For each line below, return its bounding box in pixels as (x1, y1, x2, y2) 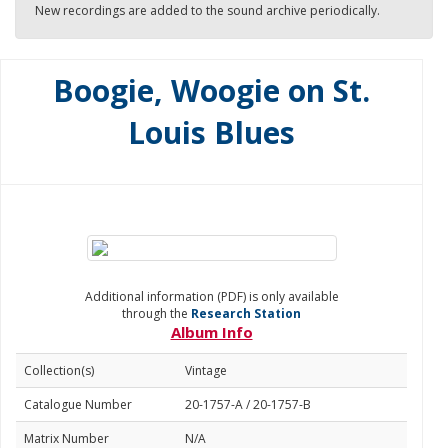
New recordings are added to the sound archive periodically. (35, 2, 380, 19)
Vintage (185, 362, 227, 379)
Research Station (191, 305, 301, 322)
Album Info (170, 322, 253, 342)
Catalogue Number (24, 396, 132, 413)
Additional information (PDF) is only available (84, 288, 339, 305)
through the (122, 305, 191, 322)
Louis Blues (128, 112, 295, 153)
